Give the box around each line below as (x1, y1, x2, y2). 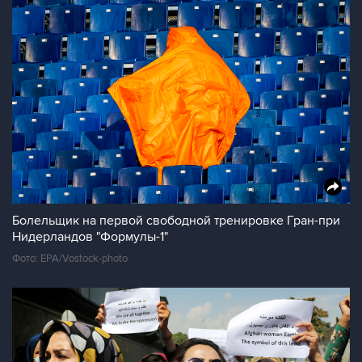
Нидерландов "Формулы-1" (12, 229, 168, 245)
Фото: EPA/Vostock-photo (12, 252, 128, 265)
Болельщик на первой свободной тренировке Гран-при (12, 213, 340, 229)
